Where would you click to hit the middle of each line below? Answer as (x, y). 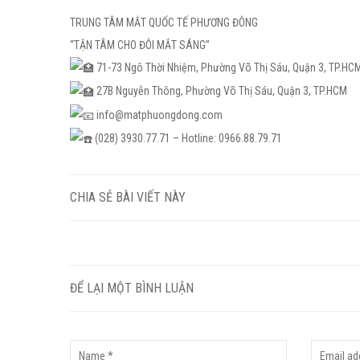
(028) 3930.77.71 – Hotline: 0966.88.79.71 (187, 138)
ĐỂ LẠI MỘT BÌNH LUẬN (132, 288)
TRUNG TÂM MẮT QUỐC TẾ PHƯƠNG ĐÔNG (164, 23)
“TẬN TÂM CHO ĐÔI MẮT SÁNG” (140, 45)
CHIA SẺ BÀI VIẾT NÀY (128, 198)
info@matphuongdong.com (158, 115)
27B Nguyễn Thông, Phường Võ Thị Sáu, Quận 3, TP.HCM (221, 91)
